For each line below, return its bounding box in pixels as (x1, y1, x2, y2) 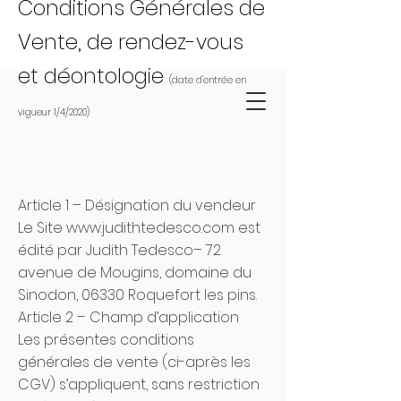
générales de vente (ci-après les (18, 352, 251, 372)
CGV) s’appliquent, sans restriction (18, 374, 260, 395)
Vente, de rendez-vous (18, 28, 243, 56)
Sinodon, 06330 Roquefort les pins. (18, 285, 257, 305)
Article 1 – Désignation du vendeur (18, 195, 256, 216)
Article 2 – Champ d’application (18, 307, 239, 328)
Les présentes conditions (18, 329, 194, 350)
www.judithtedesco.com (66, 218, 235, 238)
